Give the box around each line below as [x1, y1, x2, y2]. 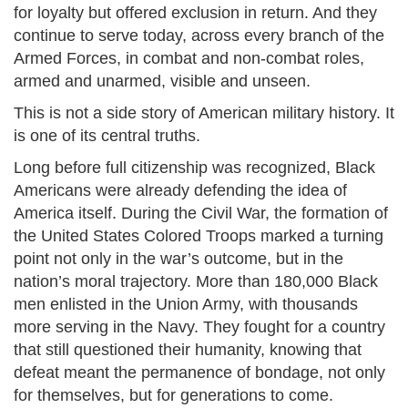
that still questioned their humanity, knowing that [14, 341, 362, 360]
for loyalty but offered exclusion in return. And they [14, 4, 377, 23]
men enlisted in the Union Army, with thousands [14, 295, 358, 314]
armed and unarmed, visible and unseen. [14, 72, 311, 91]
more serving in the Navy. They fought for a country [14, 318, 385, 337]
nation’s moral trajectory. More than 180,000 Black [14, 272, 378, 291]
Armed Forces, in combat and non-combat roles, [14, 49, 364, 68]
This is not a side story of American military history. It [14, 104, 394, 123]
